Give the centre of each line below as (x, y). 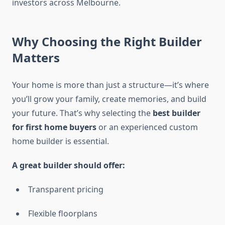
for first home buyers (54, 127)
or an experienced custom (147, 127)
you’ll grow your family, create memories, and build (109, 99)
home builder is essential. (61, 141)
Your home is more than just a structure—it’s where (110, 85)
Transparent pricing (66, 190)
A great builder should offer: (69, 165)
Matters (36, 58)
